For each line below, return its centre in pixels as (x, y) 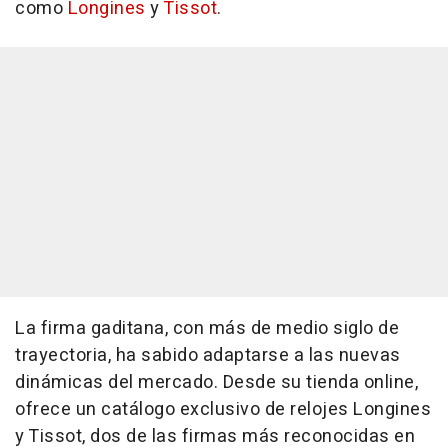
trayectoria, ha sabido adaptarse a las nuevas (208, 356)
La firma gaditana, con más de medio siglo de (207, 329)
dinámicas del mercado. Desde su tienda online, (216, 383)
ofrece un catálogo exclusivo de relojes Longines (223, 410)
